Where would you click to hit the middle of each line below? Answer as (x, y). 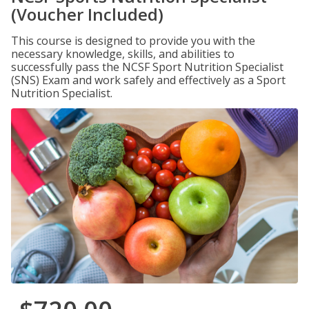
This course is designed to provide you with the (133, 41)
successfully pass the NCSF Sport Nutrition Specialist (147, 67)
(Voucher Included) (87, 14)
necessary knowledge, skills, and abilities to (123, 54)
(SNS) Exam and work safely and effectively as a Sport (148, 80)
